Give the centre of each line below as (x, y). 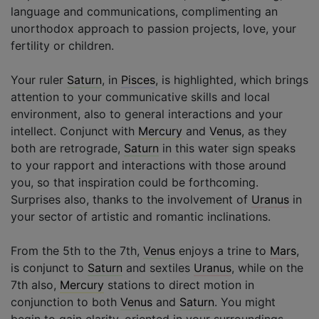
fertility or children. (62, 45)
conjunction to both (66, 302)
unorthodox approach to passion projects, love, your (153, 28)
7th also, (35, 284)
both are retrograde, (67, 148)
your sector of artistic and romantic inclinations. (141, 216)
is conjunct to (49, 267)
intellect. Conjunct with (74, 131)
